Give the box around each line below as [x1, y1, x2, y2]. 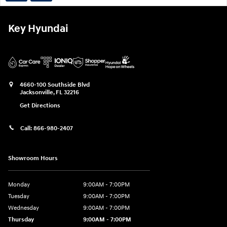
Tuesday [8, 193, 29, 201]
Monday [8, 181, 30, 189]
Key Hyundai [8, 22, 68, 35]
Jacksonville [20, 88, 53, 96]
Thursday [8, 216, 34, 224]
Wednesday [8, 204, 39, 212]
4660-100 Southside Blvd [20, 81, 90, 89]
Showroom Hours [8, 155, 58, 163]
